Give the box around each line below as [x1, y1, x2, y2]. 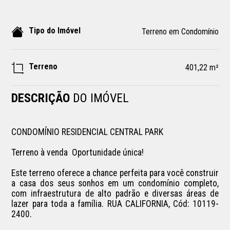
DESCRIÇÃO [11, 91, 73, 105]
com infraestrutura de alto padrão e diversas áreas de [11, 188, 219, 199]
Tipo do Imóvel [29, 25, 81, 35]
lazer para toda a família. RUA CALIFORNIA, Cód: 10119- [11, 198, 219, 209]
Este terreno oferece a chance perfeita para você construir [11, 167, 219, 178]
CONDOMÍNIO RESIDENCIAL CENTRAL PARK [11, 126, 166, 137]
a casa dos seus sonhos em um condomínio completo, [11, 178, 219, 188]
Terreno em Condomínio [141, 27, 219, 36]
